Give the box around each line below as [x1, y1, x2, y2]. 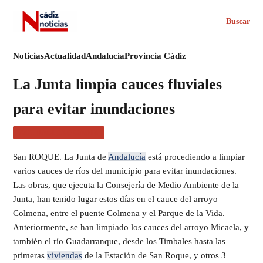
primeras [13, 251, 47, 260]
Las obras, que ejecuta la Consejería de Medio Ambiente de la [13, 180, 239, 190]
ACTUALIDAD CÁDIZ [19, 128, 99, 137]
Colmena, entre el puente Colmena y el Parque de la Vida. [13, 208, 225, 218]
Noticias [13, 51, 44, 60]
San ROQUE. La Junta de [13, 152, 108, 161]
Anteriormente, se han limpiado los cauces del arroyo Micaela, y [13, 222, 249, 232]
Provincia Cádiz [124, 51, 186, 60]
